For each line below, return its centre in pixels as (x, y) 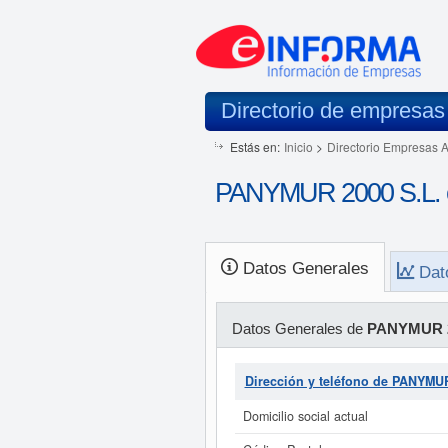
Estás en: (254, 146)
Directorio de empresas (332, 110)
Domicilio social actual (305, 416)
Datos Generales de (299, 328)
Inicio (298, 146)
